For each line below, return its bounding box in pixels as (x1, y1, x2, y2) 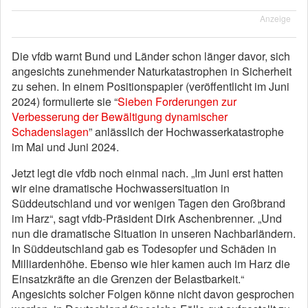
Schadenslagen (12, 124, 89, 140)
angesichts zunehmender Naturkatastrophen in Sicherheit (12, 63, 291, 79)
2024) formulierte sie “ (12, 93, 118, 109)
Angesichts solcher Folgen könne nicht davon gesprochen (12, 286, 294, 302)
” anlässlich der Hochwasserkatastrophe (89, 124, 284, 140)
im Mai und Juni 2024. (12, 139, 119, 155)
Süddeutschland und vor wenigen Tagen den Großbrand (12, 195, 285, 211)
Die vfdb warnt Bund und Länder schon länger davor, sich (12, 48, 290, 64)
